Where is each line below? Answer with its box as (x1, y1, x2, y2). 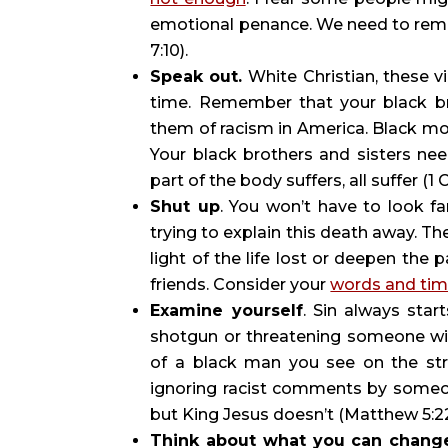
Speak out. (150, 66, 249, 86)
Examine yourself (150, 300, 303, 320)
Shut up (150, 196, 220, 216)
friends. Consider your (150, 274, 331, 294)
